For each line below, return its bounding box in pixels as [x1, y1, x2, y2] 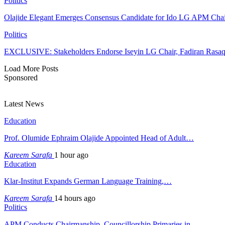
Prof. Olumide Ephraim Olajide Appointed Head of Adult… [4, 133, 194, 142]
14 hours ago [54, 193, 95, 202]
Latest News [4, 99, 44, 108]
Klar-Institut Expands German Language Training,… [4, 176, 172, 185]
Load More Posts [4, 64, 58, 73]
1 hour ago [54, 150, 88, 159]
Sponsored [4, 73, 38, 82]
